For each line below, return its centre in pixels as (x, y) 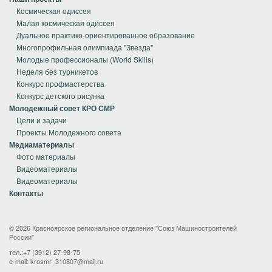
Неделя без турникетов (57, 71)
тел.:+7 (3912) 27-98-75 (45, 252)
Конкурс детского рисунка (60, 96)
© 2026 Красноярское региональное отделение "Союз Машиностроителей (123, 228)
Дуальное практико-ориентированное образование (106, 35)
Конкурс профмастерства (60, 83)
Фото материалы (46, 156)
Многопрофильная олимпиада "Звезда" (85, 47)
